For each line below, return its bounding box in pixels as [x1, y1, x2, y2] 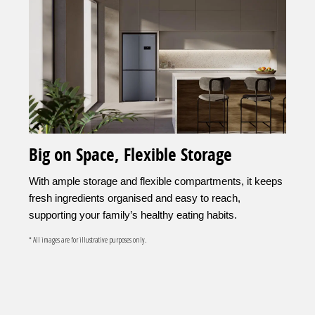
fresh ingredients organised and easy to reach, [29, 191, 240, 204]
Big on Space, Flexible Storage [29, 141, 232, 167]
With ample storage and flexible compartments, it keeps [29, 174, 283, 187]
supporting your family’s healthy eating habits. [29, 208, 237, 221]
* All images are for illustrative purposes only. [29, 233, 146, 245]
